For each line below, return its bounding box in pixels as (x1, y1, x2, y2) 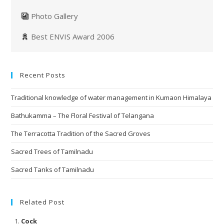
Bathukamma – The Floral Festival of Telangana (11, 111, 154, 120)
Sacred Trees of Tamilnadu (11, 147, 95, 156)
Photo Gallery (31, 11, 78, 21)
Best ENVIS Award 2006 (31, 31, 115, 42)
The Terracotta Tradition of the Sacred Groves (11, 129, 151, 138)
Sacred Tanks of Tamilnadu (11, 165, 94, 174)
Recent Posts (20, 70, 66, 80)
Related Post (20, 197, 65, 207)
